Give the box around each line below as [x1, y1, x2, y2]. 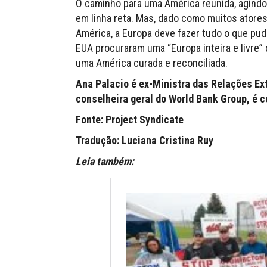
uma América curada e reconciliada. [76, 57, 228, 70]
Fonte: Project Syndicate [76, 113, 184, 126]
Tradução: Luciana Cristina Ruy [76, 134, 213, 147]
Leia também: [76, 155, 134, 168]
